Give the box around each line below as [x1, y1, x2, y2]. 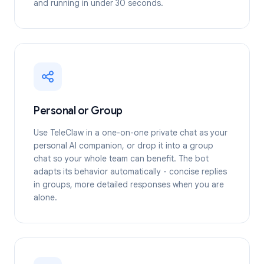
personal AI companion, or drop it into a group [34, 140, 213, 151]
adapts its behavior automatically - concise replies [34, 166, 227, 177]
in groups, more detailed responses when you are [34, 179, 224, 190]
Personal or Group [34, 104, 123, 117]
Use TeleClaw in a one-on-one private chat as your [34, 127, 227, 138]
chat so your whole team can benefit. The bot [34, 153, 209, 164]
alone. [34, 192, 57, 203]
